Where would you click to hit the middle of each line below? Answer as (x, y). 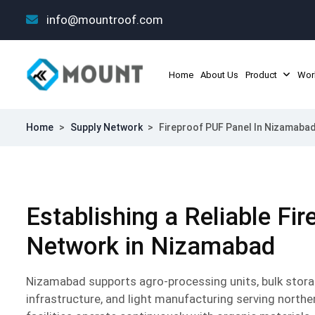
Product (261, 75)
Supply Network (106, 127)
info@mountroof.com (103, 20)
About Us (219, 75)
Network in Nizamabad (150, 246)
